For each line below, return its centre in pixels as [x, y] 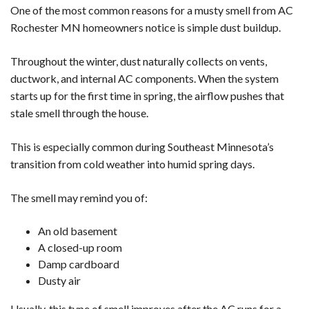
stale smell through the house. [79, 113]
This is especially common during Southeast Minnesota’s [142, 147]
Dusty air [59, 281]
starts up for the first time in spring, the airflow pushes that [147, 96]
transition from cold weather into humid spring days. [132, 164]
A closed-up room [80, 248]
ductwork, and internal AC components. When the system [144, 79]
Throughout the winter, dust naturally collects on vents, [139, 61]
